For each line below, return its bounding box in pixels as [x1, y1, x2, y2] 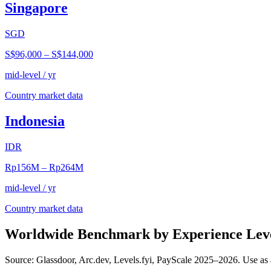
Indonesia [5, 113, 65, 129]
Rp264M [49, 162, 83, 172]
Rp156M [5, 162, 39, 172]
